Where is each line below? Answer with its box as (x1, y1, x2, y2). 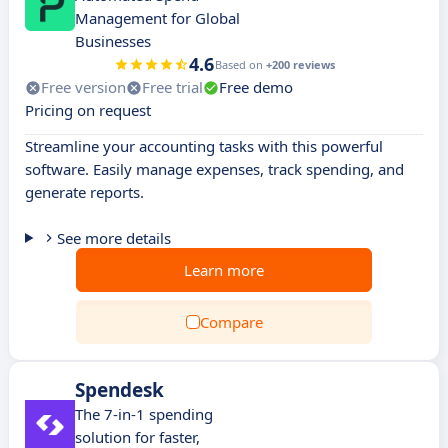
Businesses (75, 31, 151, 51)
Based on (214, 57, 266, 72)
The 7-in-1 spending (75, 404, 213, 424)
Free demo (219, 77, 293, 97)
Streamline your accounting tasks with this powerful (25, 136, 383, 156)
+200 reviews (265, 57, 335, 72)
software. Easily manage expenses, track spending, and (25, 159, 404, 179)
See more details (56, 228, 171, 248)
